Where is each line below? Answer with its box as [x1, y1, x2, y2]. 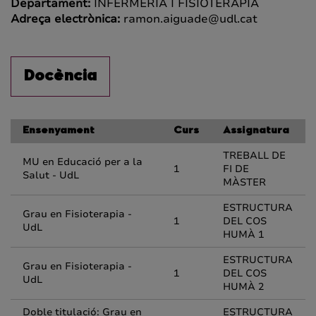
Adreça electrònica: [11, 11, 123, 27]
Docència [23, 69, 97, 84]
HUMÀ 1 [223, 228, 264, 241]
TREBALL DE [223, 149, 286, 162]
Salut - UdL [23, 169, 79, 182]
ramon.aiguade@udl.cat [123, 11, 257, 27]
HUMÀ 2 [223, 280, 264, 293]
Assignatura [223, 126, 289, 136]
